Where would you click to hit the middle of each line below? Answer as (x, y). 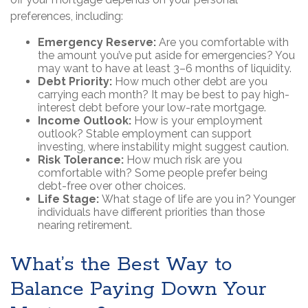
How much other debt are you (190, 82)
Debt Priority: (75, 82)
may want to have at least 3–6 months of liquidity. (165, 69)
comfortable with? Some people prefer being (153, 173)
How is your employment (198, 121)
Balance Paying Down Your (138, 290)
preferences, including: (67, 16)
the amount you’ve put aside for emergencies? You (166, 56)
